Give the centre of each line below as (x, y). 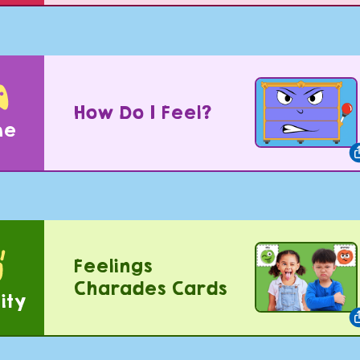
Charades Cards (150, 289)
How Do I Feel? (143, 113)
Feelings (113, 266)
